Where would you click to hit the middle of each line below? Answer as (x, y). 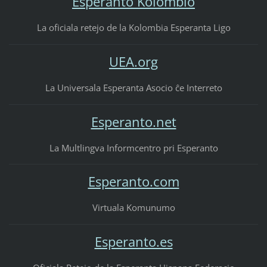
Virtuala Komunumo (133, 208)
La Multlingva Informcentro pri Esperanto (133, 148)
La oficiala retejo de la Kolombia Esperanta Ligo (133, 27)
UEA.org (133, 61)
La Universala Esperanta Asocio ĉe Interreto (133, 87)
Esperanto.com (133, 182)
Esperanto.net (133, 122)
